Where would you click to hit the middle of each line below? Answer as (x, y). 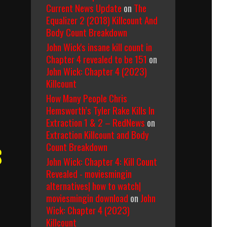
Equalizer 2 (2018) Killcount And (102, 20)
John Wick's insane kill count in (99, 47)
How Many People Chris (87, 98)
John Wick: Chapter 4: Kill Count (102, 161)
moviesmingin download (87, 198)
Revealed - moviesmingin (89, 173)
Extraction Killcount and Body (98, 134)
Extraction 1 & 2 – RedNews (96, 122)
